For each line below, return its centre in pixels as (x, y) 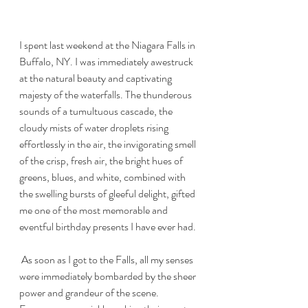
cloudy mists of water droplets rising (95, 127)
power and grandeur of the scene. (90, 292)
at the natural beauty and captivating (97, 78)
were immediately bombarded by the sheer (109, 276)
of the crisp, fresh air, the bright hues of (102, 160)
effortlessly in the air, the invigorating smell (109, 144)
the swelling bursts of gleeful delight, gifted (108, 193)
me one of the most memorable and (95, 210)
